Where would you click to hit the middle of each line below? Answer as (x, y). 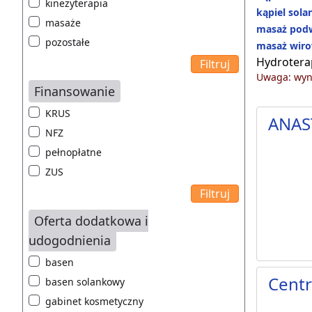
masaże (63, 23)
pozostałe (68, 42)
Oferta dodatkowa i (91, 221)
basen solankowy (85, 282)
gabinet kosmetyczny (94, 302)
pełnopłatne (73, 153)
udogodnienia (70, 241)
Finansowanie (75, 92)
